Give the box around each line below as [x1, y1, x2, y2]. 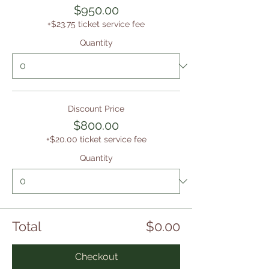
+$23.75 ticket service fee [47, 19, 145, 29]
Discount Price [68, 104, 124, 113]
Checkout [74, 251, 118, 262]
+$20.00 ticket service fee [46, 134, 147, 144]
